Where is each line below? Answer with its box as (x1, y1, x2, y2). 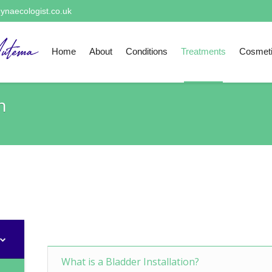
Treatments (181, 47, 226, 56)
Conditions (126, 47, 168, 56)
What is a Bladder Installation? (61, 255, 200, 269)
